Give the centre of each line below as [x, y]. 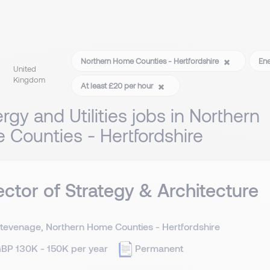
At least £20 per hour [118, 86]
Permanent [159, 248]
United [24, 68]
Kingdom [29, 79]
